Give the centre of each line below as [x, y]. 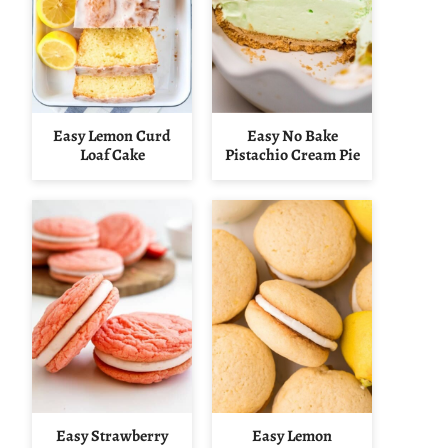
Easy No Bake [292, 136]
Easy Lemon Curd [112, 136]
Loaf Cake [112, 155]
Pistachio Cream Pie [292, 155]
